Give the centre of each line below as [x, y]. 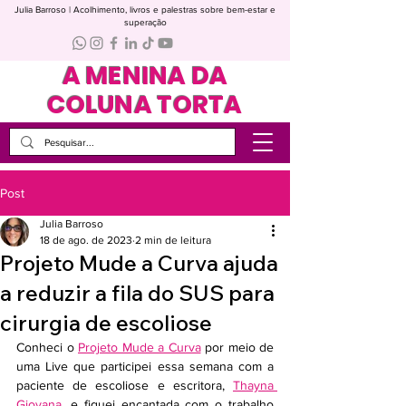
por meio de [237, 347]
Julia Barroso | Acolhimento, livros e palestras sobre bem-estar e [145, 10]
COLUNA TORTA [145, 105]
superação [145, 22]
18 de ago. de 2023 [86, 240]
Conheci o [47, 347]
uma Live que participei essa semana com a [145, 366]
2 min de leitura [173, 240]
